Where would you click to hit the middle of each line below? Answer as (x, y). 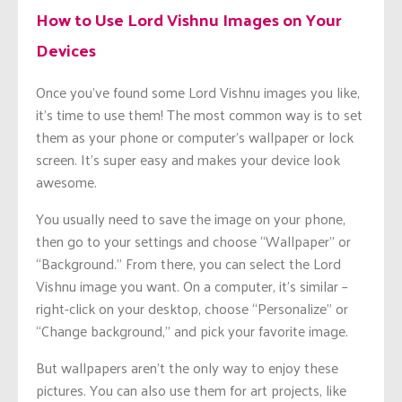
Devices (66, 49)
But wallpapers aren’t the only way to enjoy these (187, 368)
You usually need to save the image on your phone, (191, 219)
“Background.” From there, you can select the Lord (188, 264)
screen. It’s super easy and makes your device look (188, 160)
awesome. (66, 182)
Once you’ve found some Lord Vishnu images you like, (198, 92)
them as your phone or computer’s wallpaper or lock (195, 137)
